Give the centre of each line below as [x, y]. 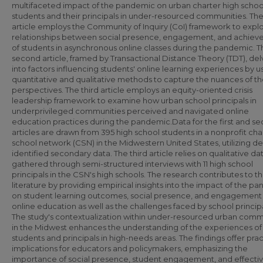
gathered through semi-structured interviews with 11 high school [132, 164]
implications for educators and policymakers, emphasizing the [130, 248]
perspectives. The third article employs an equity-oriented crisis [132, 90]
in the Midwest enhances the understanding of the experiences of [137, 227]
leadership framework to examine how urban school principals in [134, 100]
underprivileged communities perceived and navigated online [130, 111]
